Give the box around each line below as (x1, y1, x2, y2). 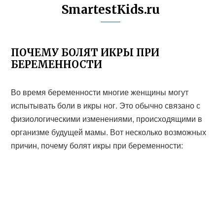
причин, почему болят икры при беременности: (11, 140, 184, 151)
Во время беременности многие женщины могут (11, 86, 189, 98)
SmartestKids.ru (61, 2, 160, 17)
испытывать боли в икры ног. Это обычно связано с (11, 100, 201, 111)
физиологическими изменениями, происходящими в (11, 113, 203, 124)
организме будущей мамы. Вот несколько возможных (11, 126, 207, 138)
